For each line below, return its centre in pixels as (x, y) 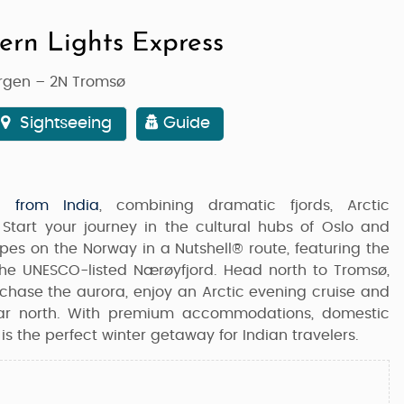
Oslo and (356, 227)
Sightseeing (64, 124)
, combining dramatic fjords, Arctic (244, 206)
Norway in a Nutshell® (163, 249)
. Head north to (274, 271)
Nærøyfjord (174, 271)
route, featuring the (317, 249)
